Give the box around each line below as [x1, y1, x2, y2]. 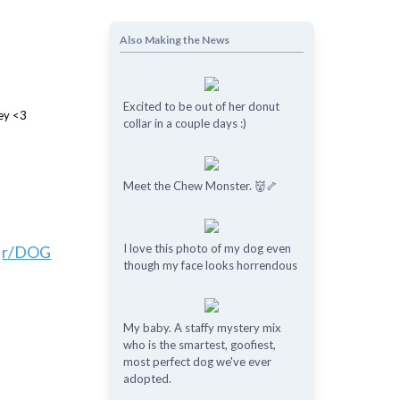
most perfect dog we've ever [122, 354, 271, 369]
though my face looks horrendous [122, 258, 297, 272]
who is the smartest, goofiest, [122, 337, 276, 352]
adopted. [122, 371, 171, 386]
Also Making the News [119, 33, 229, 46]
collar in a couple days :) [122, 116, 246, 130]
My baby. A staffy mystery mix [122, 321, 281, 335]
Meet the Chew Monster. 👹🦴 [122, 179, 278, 193]
